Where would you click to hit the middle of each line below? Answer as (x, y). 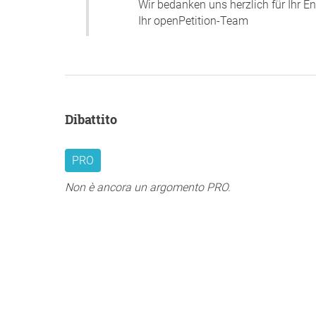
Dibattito (95, 120)
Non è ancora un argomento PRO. (148, 188)
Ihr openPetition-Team (193, 21)
